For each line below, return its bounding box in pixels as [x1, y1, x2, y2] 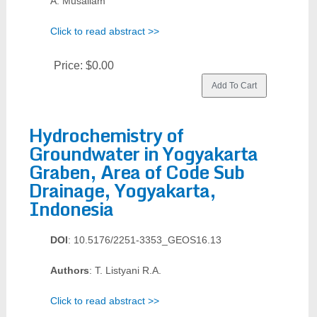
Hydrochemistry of [28, 120, 183, 150]
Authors [50, 265, 89, 276]
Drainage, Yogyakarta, [28, 175, 216, 205]
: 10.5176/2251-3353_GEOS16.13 [67, 234, 221, 246]
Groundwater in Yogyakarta [28, 139, 258, 168]
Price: [53, 59, 86, 71]
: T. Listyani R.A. [88, 265, 161, 276]
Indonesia [28, 194, 113, 224]
